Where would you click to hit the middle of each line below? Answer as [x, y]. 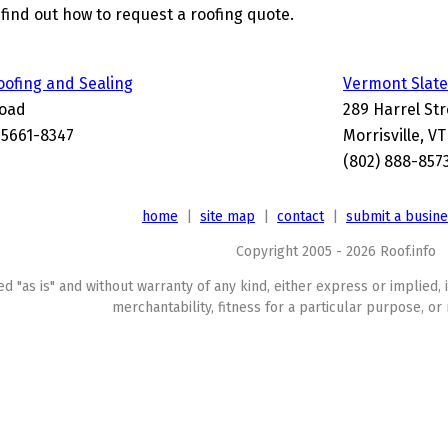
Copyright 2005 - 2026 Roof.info [336, 251]
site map [227, 216]
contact [300, 216]
